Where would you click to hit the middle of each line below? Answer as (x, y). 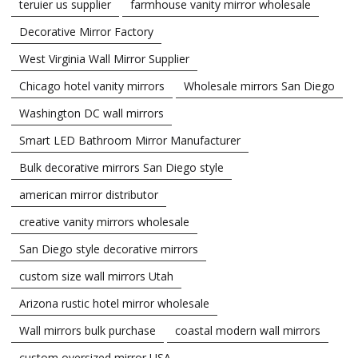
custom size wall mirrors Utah (96, 276)
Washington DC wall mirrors (91, 113)
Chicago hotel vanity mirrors (92, 86)
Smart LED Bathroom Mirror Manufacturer (130, 140)
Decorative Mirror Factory (86, 31)
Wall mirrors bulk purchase (88, 330)
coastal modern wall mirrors (248, 330)
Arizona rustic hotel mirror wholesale (114, 303)
